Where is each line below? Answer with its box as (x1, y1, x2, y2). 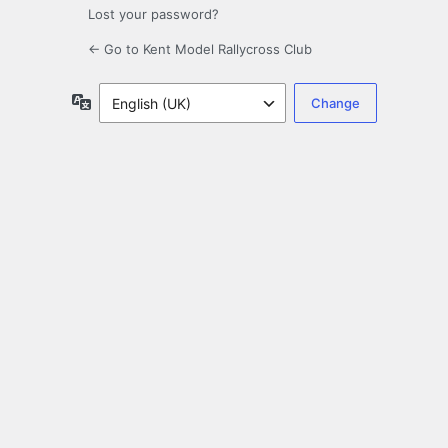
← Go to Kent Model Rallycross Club (88, 41, 312, 58)
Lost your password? (88, 6, 219, 23)
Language (90, 92, 157, 110)
